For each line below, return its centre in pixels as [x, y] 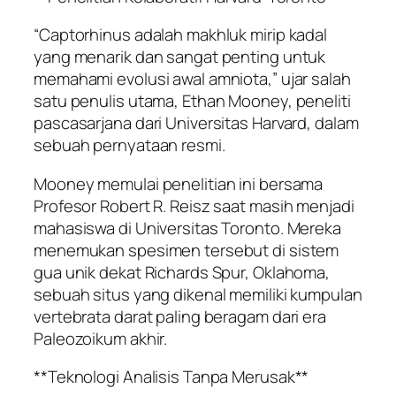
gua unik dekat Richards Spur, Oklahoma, [182, 272]
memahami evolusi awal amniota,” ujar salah [192, 79]
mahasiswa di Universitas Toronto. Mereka [187, 228]
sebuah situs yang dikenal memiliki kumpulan [198, 294]
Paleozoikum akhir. [101, 338]
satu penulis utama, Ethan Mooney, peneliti [192, 101]
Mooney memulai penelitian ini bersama [179, 183]
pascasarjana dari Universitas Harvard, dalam [196, 123]
